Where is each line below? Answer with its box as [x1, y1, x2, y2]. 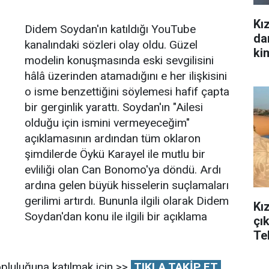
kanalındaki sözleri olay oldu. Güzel [25, 38, 198, 52]
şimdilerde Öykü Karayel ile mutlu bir [25, 147, 205, 161]
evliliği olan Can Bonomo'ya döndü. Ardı [25, 163, 221, 177]
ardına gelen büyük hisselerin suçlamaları [25, 178, 229, 192]
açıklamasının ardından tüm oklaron [25, 131, 201, 145]
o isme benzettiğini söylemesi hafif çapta [25, 85, 229, 98]
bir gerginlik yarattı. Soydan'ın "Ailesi [25, 100, 203, 114]
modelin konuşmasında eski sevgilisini [25, 53, 214, 67]
